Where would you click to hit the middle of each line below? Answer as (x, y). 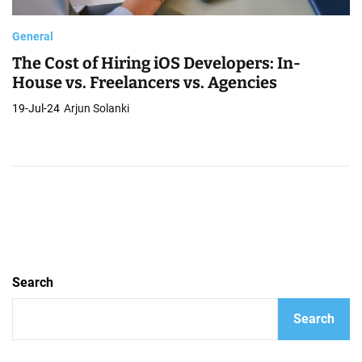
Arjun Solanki (97, 109)
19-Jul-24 (36, 109)
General (33, 37)
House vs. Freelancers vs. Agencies (145, 83)
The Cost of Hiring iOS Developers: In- (156, 63)
